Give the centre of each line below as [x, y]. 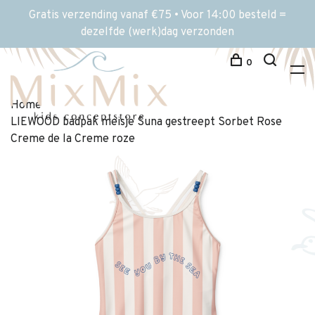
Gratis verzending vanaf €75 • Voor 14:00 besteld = [157, 15]
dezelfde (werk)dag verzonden [157, 32]
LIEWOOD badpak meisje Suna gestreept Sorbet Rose [146, 122]
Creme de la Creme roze [73, 139]
